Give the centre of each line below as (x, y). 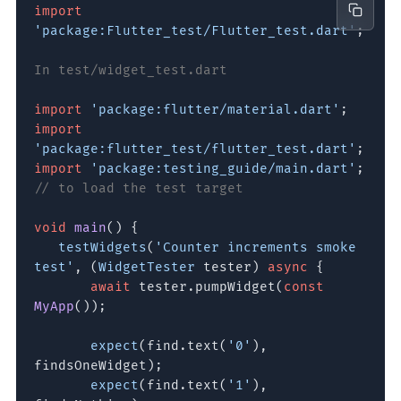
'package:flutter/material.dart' (215, 110)
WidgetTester (146, 268)
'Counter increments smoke (255, 248)
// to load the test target (138, 189)
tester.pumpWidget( (207, 287)
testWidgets (102, 248)
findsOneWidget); (98, 366)
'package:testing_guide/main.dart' (223, 169)
